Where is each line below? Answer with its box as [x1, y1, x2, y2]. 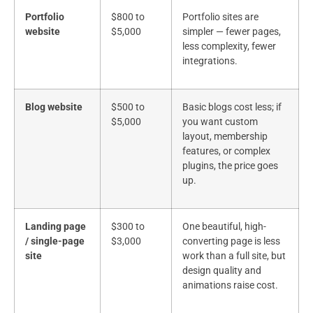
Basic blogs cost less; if [182, 101, 282, 114]
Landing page [25, 221, 86, 233]
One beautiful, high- [182, 221, 266, 233]
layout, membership [182, 131, 268, 143]
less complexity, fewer [182, 41, 276, 53]
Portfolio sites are [182, 11, 259, 24]
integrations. [182, 55, 238, 68]
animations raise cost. [182, 279, 278, 292]
